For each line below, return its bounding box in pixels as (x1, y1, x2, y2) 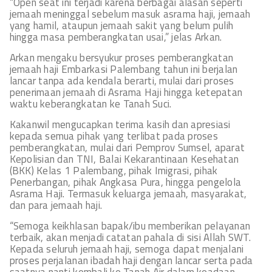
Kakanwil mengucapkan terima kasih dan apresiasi (9, 117, 231, 133)
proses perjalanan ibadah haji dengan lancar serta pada (9, 253, 253, 269)
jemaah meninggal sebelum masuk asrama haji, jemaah (9, 6, 251, 22)
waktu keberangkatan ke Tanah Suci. (9, 96, 172, 112)
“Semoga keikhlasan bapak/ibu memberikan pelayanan (9, 218, 251, 234)
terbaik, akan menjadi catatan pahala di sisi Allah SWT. (9, 229, 251, 246)
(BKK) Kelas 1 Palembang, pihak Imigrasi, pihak (9, 163, 218, 179)
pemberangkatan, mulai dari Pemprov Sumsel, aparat (9, 140, 245, 156)
